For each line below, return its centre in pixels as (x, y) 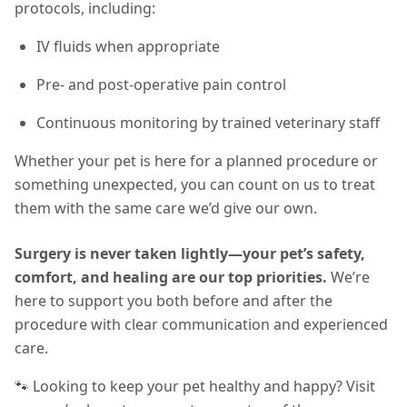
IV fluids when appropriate (128, 46)
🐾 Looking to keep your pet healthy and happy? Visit (195, 386)
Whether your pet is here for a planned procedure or (196, 161)
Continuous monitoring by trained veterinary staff (208, 123)
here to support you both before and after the (174, 301)
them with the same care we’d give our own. (166, 208)
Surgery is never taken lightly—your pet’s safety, (190, 253)
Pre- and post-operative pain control (161, 84)
